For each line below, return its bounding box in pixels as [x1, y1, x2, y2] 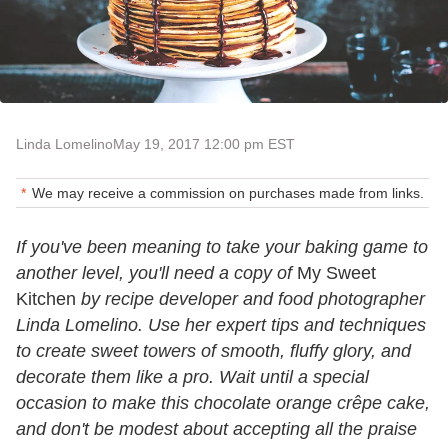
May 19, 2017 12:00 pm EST [113, 135, 295, 152]
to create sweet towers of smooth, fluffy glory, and [16, 340, 411, 361]
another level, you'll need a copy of [16, 262, 292, 283]
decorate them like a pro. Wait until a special [16, 366, 369, 387]
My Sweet [292, 262, 376, 283]
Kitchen [16, 288, 81, 309]
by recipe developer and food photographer [81, 288, 425, 309]
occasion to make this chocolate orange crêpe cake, [16, 392, 430, 413]
